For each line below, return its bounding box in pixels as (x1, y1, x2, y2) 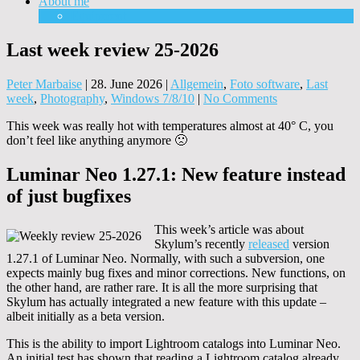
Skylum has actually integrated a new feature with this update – (6, 295, 326, 309)
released (248, 237, 289, 252)
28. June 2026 (91, 76, 162, 91)
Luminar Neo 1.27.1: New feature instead (6, 163, 346, 185)
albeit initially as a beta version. (6, 309, 165, 324)
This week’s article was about (154, 223, 304, 237)
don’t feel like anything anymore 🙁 (6, 133, 187, 147)
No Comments (203, 91, 277, 105)
